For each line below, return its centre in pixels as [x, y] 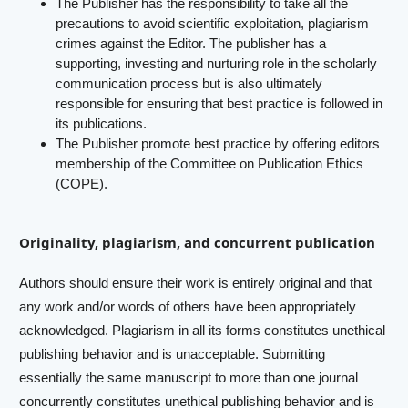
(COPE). [82, 184]
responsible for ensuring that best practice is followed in [219, 104]
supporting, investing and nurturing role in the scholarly [217, 64]
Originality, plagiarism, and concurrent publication [198, 242]
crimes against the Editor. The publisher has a [191, 44]
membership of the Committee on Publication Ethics [210, 164]
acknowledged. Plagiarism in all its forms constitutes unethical [203, 331]
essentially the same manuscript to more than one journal [189, 378]
